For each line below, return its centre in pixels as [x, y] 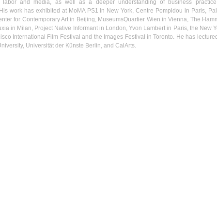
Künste [75, 46]
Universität [40, 46]
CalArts [125, 46]
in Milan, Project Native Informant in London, [69, 28]
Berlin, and [100, 46]
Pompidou [169, 11]
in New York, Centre [127, 11]
